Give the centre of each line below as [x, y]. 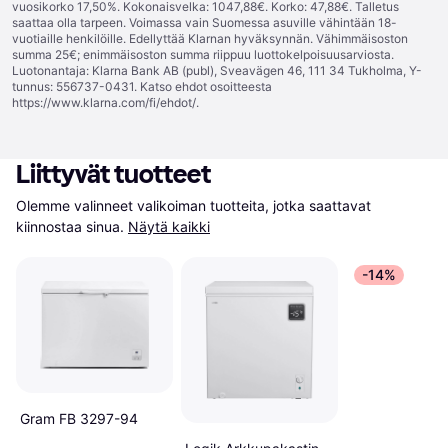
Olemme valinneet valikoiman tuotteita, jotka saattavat [193, 205]
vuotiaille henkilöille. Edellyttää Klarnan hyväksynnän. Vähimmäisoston [210, 38]
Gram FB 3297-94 [79, 419]
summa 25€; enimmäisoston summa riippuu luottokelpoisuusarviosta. [203, 54]
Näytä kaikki [169, 226]
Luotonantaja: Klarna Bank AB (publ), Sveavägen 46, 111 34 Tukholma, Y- [217, 70]
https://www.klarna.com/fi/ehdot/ [104, 102]
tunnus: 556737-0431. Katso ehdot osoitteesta [142, 86]
